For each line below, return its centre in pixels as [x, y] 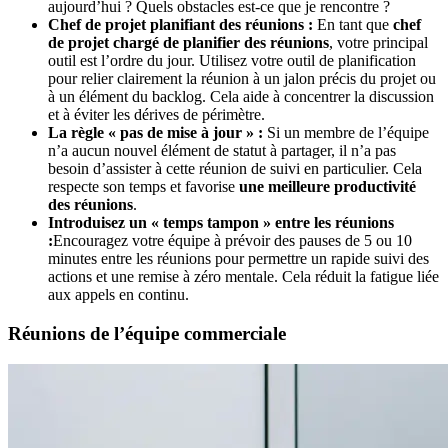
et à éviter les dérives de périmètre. [156, 115]
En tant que [353, 25]
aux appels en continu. [118, 295]
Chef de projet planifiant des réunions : [180, 25]
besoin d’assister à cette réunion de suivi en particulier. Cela [235, 169]
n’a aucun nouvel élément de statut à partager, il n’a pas [222, 151]
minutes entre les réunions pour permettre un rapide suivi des [238, 259]
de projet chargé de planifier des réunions [188, 43]
